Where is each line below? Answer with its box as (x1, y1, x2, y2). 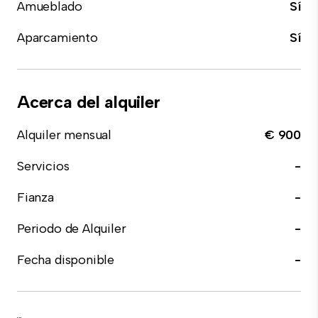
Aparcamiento (17, 30, 98, 45)
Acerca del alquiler (17, 92, 160, 112)
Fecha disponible (17, 252, 115, 268)
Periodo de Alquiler (17, 221, 126, 236)
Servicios (17, 158, 70, 174)
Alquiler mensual (17, 127, 112, 143)
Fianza (17, 190, 54, 205)
